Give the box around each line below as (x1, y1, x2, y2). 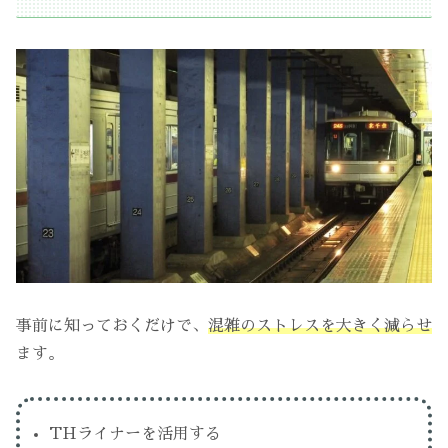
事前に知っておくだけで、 (16, 317, 208, 334)
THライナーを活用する (49, 425, 222, 442)
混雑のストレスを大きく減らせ (208, 317, 432, 334)
